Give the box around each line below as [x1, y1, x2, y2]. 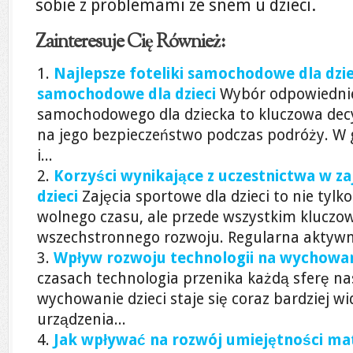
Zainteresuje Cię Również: [35, 29, 225, 56]
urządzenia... [37, 310, 126, 329]
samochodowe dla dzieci [37, 85, 216, 103]
